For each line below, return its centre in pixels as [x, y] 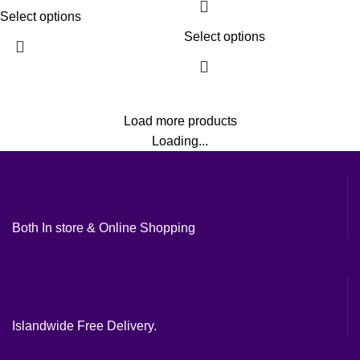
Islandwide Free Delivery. [84, 325]
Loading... [180, 141]
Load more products [180, 121]
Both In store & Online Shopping [104, 227]
